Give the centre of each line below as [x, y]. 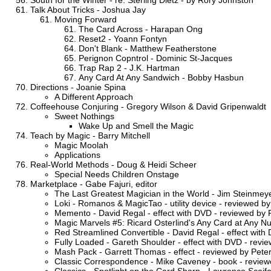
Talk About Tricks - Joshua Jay [88, 9]
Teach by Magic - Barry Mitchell [90, 135]
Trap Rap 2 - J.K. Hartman [129, 67]
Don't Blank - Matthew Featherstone [148, 48]
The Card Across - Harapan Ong [141, 29]
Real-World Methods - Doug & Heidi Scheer [113, 164]
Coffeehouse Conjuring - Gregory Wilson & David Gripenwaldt [148, 106]
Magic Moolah [81, 145]
